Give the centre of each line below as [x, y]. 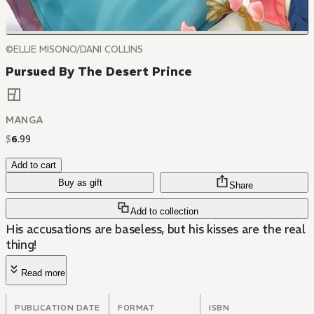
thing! [21, 245]
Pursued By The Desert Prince [99, 71]
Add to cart [34, 165]
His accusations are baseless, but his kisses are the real [156, 230]
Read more [43, 273]
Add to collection [164, 212]
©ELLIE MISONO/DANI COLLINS [74, 49]
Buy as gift [80, 183]
